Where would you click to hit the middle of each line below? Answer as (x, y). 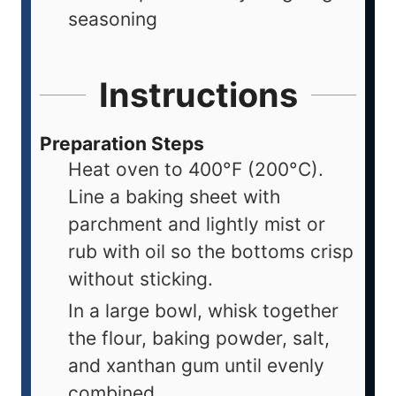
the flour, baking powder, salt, (199, 338)
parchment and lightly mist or (197, 224)
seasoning (113, 19)
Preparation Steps (122, 143)
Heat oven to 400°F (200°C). (196, 169)
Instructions (198, 94)
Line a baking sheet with (174, 196)
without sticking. (141, 278)
